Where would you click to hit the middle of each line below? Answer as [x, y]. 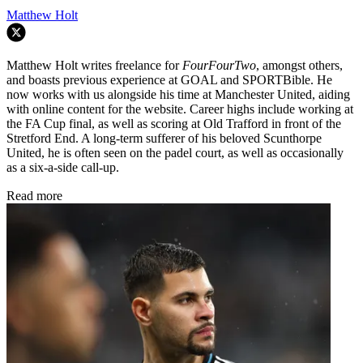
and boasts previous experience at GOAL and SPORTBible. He [169, 80]
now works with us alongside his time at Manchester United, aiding [178, 95]
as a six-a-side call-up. [63, 168]
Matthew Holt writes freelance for [94, 66]
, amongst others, [299, 66]
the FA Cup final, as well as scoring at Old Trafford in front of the [174, 124]
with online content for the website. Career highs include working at [180, 109]
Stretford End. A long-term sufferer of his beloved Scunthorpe [164, 139]
